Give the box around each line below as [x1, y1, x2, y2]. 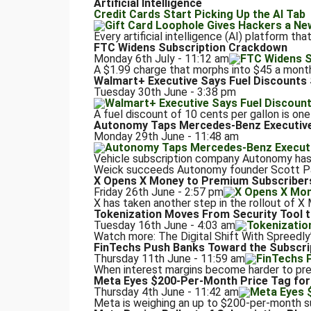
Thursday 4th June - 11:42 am [93, 285, 239, 299]
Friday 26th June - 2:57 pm [93, 185, 224, 199]
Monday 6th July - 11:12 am [93, 52, 229, 66]
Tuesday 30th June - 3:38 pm [93, 85, 236, 99]
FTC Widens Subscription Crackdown [93, 41, 287, 55]
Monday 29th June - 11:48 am [93, 130, 239, 144]
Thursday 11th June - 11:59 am [93, 252, 245, 266]
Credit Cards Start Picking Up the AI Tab [93, 8, 305, 22]
